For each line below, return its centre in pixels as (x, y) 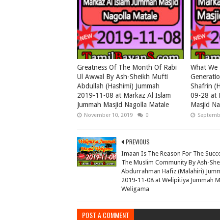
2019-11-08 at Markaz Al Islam (124, 95)
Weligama (135, 189)
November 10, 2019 (108, 115)
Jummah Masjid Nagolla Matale (123, 105)
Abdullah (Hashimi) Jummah (118, 86)
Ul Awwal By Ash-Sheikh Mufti (123, 77)
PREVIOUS (138, 142)
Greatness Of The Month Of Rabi (127, 67)
